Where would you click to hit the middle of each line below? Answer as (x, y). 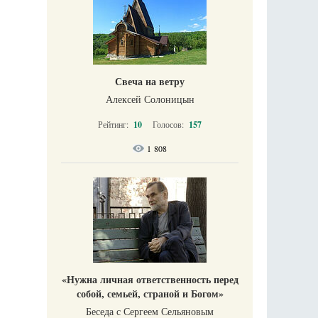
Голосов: (169, 124)
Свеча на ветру (150, 81)
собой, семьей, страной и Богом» (150, 294)
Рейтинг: (114, 124)
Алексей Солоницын (150, 99)
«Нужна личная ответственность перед (150, 279)
